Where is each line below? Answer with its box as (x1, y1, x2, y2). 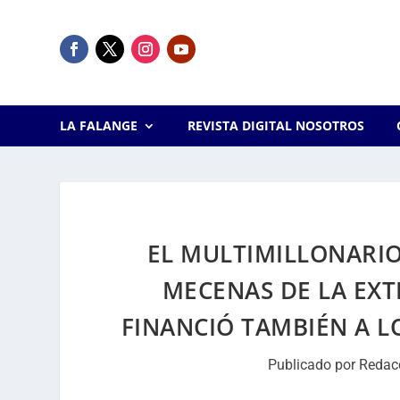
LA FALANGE (60, 117, 138, 134)
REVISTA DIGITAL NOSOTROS (187, 117, 364, 134)
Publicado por (268, 356, 360, 373)
